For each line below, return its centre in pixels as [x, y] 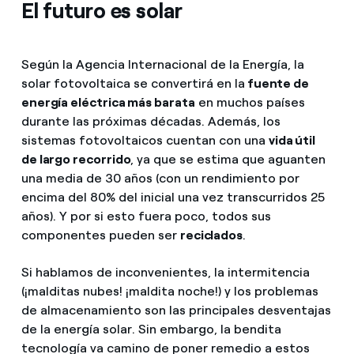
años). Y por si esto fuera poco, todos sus [146, 216]
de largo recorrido [76, 159]
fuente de [277, 83]
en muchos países [250, 102]
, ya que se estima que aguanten [228, 159]
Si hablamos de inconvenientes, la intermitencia [165, 272]
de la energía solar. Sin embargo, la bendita [151, 329]
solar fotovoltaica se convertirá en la [133, 83]
